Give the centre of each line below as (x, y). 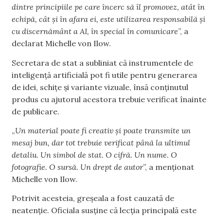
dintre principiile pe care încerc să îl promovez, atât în (108, 7)
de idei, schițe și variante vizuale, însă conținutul (100, 87)
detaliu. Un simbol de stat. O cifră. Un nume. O (94, 155)
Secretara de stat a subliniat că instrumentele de (102, 63)
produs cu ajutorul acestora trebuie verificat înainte (109, 99)
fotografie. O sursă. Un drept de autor (77, 167)
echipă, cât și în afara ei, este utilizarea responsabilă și (109, 19)
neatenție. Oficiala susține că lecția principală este (104, 210)
